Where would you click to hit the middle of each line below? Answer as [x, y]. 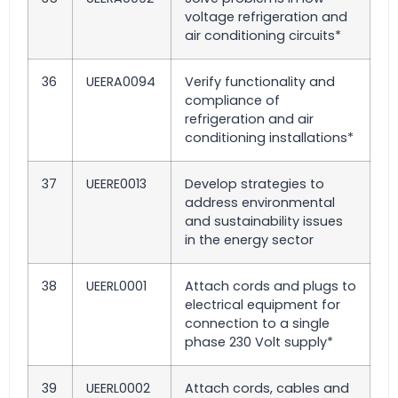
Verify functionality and [260, 82]
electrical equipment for [263, 305]
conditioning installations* [269, 138]
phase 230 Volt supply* [259, 342]
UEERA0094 [121, 82]
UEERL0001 [116, 286]
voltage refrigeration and [266, 17]
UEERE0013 [116, 184]
